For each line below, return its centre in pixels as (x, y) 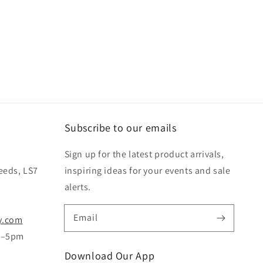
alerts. (77, 187)
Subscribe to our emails (120, 128)
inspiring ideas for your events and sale (147, 171)
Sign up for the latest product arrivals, (144, 154)
